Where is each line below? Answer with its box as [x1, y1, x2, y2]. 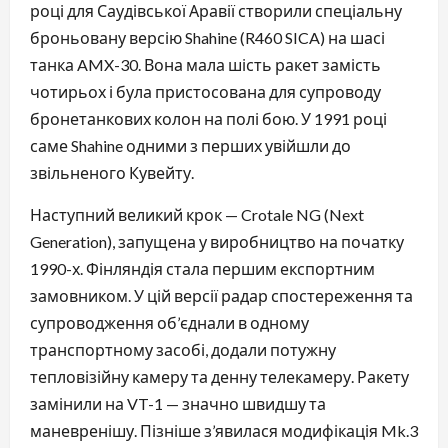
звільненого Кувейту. [30, 162, 194, 182]
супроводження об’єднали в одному [30, 312, 309, 332]
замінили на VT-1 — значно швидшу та [30, 393, 326, 413]
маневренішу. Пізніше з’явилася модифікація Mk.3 [30, 420, 418, 440]
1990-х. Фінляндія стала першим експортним [30, 258, 375, 278]
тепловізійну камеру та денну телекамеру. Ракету [30, 366, 409, 386]
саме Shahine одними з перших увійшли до [30, 135, 351, 155]
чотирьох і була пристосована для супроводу [30, 81, 381, 101]
